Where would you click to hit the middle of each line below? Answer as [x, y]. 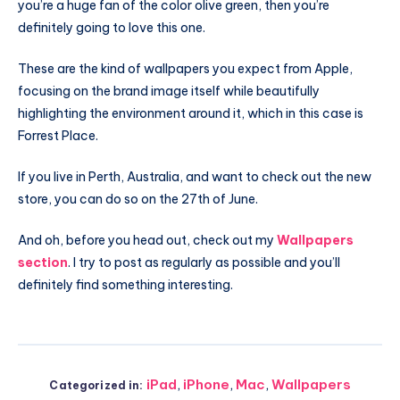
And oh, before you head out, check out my [147, 240]
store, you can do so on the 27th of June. [138, 199]
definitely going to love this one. [112, 28]
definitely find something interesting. [125, 284]
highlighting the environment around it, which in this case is [191, 114]
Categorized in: [96, 385]
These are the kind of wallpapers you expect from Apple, [185, 69]
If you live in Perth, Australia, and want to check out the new [195, 176]
